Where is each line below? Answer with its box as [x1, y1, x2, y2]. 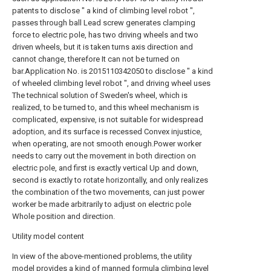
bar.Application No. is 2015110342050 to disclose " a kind [12, 67, 213, 76]
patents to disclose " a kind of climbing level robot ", [12, 6, 195, 15]
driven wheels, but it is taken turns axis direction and [12, 42, 193, 51]
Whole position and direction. [12, 212, 115, 221]
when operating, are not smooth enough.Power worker [12, 139, 201, 148]
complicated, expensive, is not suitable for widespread [12, 115, 203, 124]
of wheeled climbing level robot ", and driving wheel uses [12, 79, 211, 88]
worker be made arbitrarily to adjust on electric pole [12, 200, 191, 209]
